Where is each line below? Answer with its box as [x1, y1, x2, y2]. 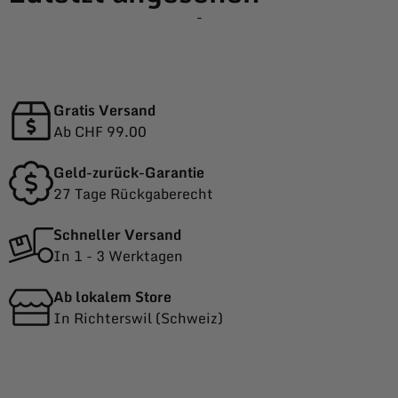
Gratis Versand [53, 99, 155, 123]
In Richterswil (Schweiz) [53, 306, 223, 330]
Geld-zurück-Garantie [53, 161, 204, 185]
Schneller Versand [53, 223, 181, 247]
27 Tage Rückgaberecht [53, 182, 213, 206]
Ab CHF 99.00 [53, 120, 147, 144]
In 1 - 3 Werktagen [53, 244, 183, 268]
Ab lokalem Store [53, 285, 171, 309]
